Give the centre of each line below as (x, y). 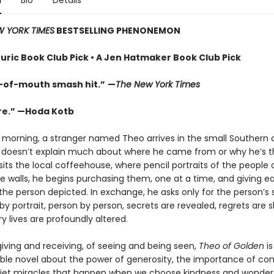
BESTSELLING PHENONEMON (117, 31)
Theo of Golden (231, 246)
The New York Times (157, 84)
